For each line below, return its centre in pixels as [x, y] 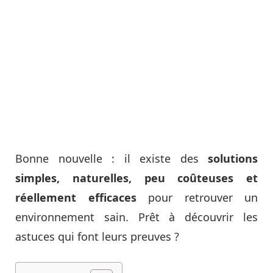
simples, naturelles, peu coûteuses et [136, 178]
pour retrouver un [203, 197]
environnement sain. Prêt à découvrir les [136, 217]
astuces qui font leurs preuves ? [97, 236]
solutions [233, 158]
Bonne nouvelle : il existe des [112, 158]
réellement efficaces [82, 197]
